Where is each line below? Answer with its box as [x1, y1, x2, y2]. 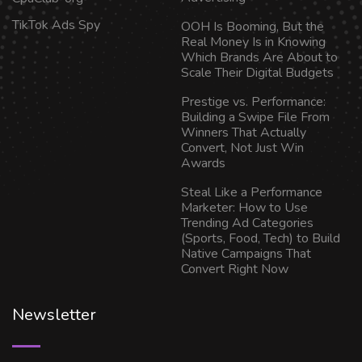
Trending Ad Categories [181, 214, 314, 233]
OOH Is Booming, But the [181, 18, 324, 36]
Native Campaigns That [181, 245, 311, 263]
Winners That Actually [181, 124, 306, 142]
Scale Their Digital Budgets [181, 64, 334, 82]
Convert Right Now [181, 260, 288, 279]
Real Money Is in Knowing [181, 33, 326, 52]
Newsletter [12, 304, 96, 326]
